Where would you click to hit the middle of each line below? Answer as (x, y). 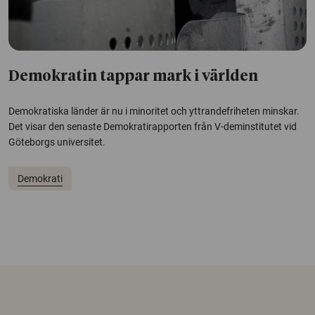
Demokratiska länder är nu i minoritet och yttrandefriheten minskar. (154, 111)
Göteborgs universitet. (57, 142)
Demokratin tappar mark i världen (133, 77)
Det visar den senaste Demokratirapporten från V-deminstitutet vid (153, 127)
